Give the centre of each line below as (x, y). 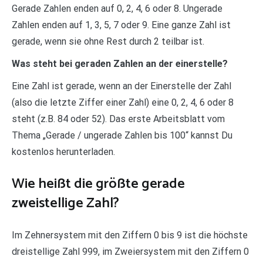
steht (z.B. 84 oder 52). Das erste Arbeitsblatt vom (118, 119)
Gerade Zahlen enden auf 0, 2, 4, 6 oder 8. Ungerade (117, 8)
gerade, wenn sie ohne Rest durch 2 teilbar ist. (108, 41)
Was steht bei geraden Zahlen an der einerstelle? (120, 63)
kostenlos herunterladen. (63, 151)
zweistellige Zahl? (65, 203)
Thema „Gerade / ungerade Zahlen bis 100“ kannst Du (122, 135)
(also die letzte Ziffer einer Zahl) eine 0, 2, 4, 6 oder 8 (123, 102)
